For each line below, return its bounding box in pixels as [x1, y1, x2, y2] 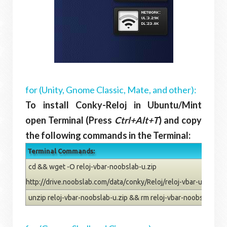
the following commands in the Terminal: [25, 130, 191, 141]
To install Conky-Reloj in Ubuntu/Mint [25, 99, 202, 111]
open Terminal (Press [25, 115, 115, 126]
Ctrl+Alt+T [114, 115, 159, 126]
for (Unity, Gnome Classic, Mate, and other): [25, 84, 197, 96]
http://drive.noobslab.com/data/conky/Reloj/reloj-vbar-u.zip [26, 178, 213, 186]
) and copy [158, 115, 202, 126]
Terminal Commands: [27, 147, 95, 155]
